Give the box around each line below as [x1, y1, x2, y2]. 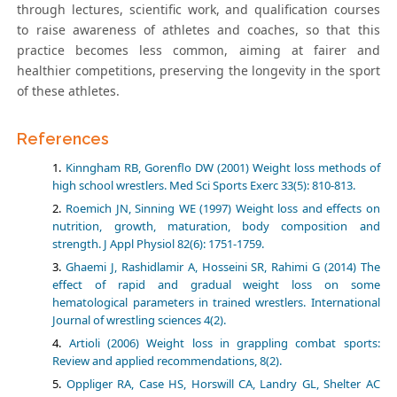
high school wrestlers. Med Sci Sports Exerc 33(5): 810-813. [52, 177, 356, 194]
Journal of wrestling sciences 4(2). [52, 312, 227, 329]
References [17, 129, 110, 149]
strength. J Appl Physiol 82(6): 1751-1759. [52, 236, 265, 253]
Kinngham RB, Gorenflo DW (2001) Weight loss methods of [65, 160, 380, 176]
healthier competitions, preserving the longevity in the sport [17, 62, 380, 80]
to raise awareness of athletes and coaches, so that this [17, 21, 380, 39]
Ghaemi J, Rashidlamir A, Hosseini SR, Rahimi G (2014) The [66, 259, 380, 276]
